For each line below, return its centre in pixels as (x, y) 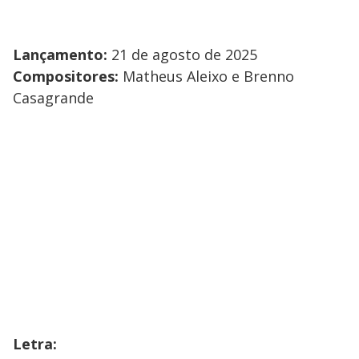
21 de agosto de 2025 (184, 54)
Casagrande (53, 97)
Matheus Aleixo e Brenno (208, 76)
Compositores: (68, 76)
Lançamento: (62, 54)
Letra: (35, 343)
